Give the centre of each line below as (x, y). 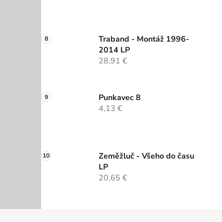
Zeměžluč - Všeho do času (146, 156)
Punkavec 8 (120, 98)
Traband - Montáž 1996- (144, 39)
